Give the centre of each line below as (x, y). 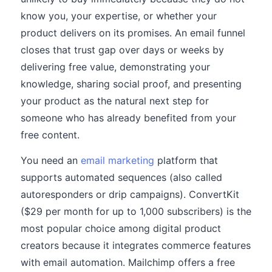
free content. (50, 135)
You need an (51, 160)
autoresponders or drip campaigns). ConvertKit (130, 194)
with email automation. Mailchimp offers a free (128, 262)
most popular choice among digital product (121, 228)
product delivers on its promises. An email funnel (133, 33)
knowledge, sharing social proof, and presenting (131, 84)
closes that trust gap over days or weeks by (122, 50)
